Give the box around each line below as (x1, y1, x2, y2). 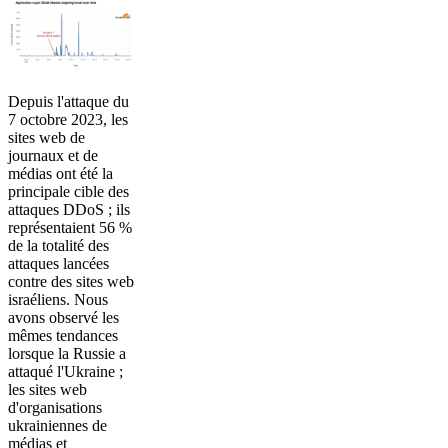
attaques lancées (8, 254, 109, 272)
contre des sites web (8, 272, 134, 290)
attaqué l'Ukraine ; (8, 362, 123, 380)
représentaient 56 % (8, 218, 132, 236)
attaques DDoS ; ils (8, 200, 130, 218)
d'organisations (8, 398, 102, 416)
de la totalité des (8, 236, 109, 254)
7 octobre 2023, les (8, 110, 128, 128)
